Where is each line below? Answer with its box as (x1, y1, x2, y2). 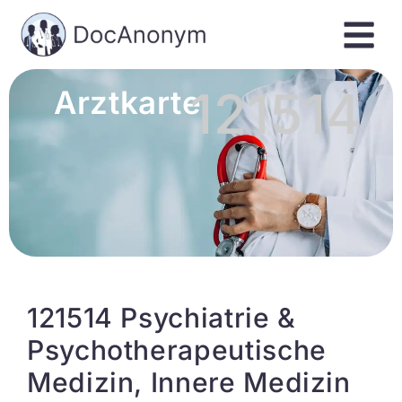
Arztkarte (54, 83, 202, 121)
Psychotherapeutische (27, 334, 327, 366)
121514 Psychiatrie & (27, 301, 296, 334)
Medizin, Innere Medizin (27, 366, 351, 398)
